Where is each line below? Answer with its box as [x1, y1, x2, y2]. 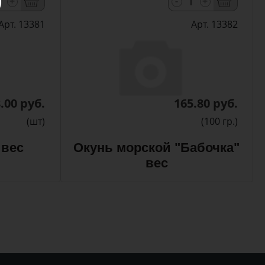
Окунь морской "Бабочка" [73, 140, 240, 156]
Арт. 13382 [190, 18, 238, 31]
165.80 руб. [173, 95, 238, 112]
